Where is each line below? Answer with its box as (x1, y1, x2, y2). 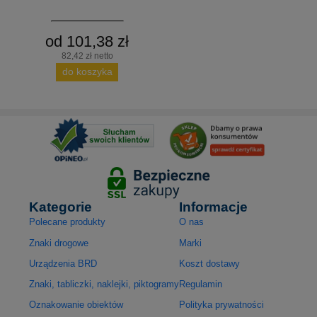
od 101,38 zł (45, 32, 129, 50)
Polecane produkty (29, 217, 106, 228)
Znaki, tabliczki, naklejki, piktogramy (29, 278, 180, 289)
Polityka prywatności (179, 299, 265, 311)
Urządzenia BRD (29, 258, 98, 269)
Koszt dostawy (179, 258, 241, 269)
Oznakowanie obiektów (29, 299, 124, 311)
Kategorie (29, 200, 93, 215)
